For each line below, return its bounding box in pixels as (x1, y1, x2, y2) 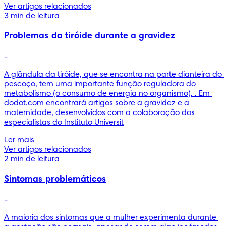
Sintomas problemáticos (4, 175, 106, 184)
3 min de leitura (4, 12, 60, 20)
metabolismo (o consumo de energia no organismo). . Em (4, 89, 210, 98)
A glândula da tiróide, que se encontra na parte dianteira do (4, 70, 222, 79)
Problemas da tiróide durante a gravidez (4, 31, 176, 41)
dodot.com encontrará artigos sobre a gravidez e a (4, 99, 189, 107)
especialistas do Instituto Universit (4, 118, 124, 127)
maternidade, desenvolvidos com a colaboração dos (4, 108, 195, 117)
